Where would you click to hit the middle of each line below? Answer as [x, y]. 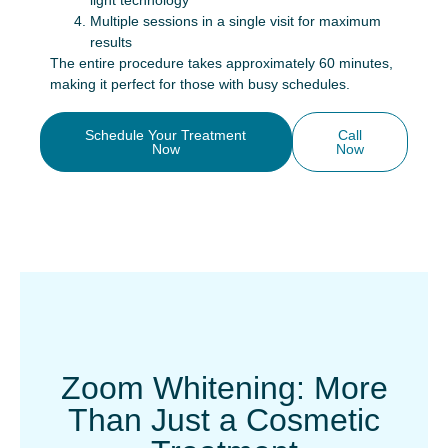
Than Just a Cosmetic [224, 420]
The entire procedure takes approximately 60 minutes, [221, 63]
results [111, 42]
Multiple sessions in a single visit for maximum [235, 21]
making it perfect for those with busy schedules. [200, 84]
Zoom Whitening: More [224, 388]
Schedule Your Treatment [166, 135]
